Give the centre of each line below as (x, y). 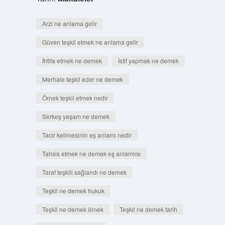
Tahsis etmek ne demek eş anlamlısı (91, 153)
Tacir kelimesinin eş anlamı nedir (87, 135)
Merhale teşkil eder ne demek (82, 79)
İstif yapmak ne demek (148, 61)
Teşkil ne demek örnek (73, 209)
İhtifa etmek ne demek (72, 61)
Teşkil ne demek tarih (148, 209)
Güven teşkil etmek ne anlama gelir (90, 42)
